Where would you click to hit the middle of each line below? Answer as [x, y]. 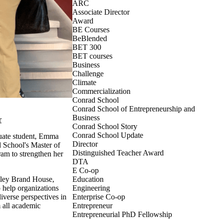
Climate [84, 82]
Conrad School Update [108, 135]
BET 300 [87, 47]
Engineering [91, 188]
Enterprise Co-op [99, 197]
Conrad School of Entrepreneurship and [134, 109]
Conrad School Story [105, 126]
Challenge [88, 74]
